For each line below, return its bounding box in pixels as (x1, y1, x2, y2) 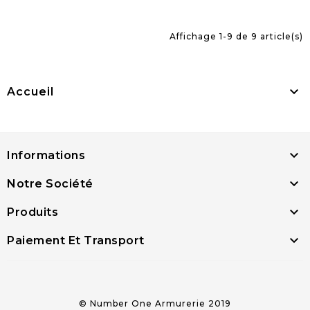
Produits (7, 206, 58, 219)
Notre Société (7, 177, 93, 191)
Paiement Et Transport (7, 234, 145, 248)
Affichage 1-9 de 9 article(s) (170, 31, 303, 42)
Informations (7, 149, 85, 163)
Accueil (7, 85, 54, 99)
